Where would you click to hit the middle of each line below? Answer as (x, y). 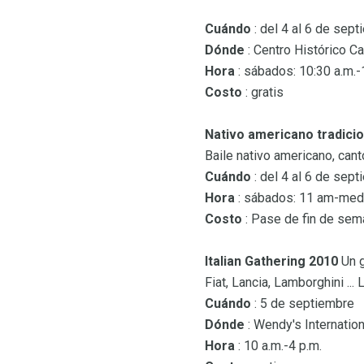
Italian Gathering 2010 (271, 262)
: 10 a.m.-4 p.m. (278, 346)
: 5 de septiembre (303, 304)
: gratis (263, 93)
